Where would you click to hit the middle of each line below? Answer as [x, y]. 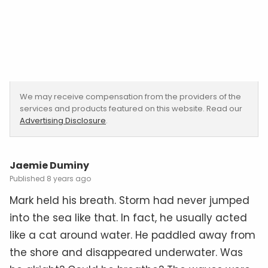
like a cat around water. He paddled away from [133, 235]
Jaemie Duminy [49, 165]
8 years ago [69, 178]
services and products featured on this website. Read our [131, 108]
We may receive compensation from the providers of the [130, 96]
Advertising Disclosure [63, 120]
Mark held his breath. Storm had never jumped [130, 200]
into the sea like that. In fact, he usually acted [128, 217]
